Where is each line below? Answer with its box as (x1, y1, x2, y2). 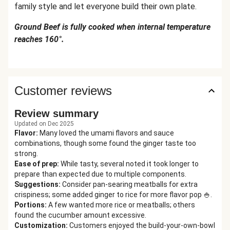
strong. (14, 149, 38, 158)
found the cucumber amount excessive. (14, 211, 146, 219)
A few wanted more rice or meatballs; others (48, 201, 195, 209)
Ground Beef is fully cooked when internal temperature (14, 22, 210, 32)
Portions (14, 201, 45, 209)
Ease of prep (14, 160, 57, 168)
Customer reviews (14, 84, 112, 98)
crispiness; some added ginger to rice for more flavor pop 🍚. (14, 190, 212, 199)
